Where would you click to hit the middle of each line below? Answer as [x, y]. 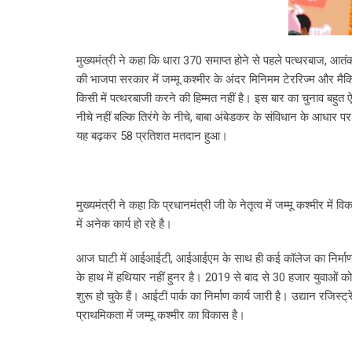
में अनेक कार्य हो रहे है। [124, 224]
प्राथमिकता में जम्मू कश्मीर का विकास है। [161, 315]
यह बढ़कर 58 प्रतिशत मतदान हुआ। [152, 136]
